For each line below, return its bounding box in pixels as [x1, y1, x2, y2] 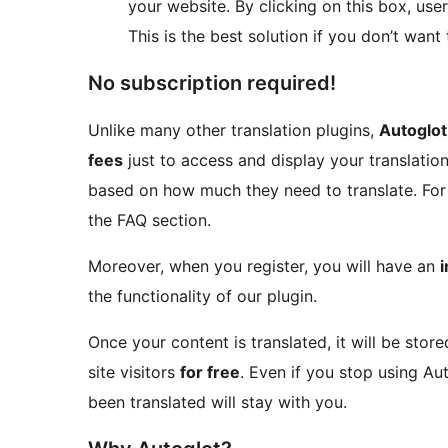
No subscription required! [88, 71, 336, 96]
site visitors [88, 362, 180, 383]
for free [180, 362, 240, 383]
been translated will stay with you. [88, 392, 347, 413]
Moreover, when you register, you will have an [88, 256, 440, 277]
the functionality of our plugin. [88, 286, 317, 307]
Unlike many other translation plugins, [88, 120, 379, 141]
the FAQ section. [88, 210, 211, 231]
